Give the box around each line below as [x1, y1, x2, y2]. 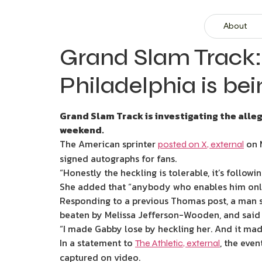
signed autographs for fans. [60, 151, 177, 166]
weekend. [60, 123, 104, 137]
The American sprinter [60, 137, 158, 151]
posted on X [158, 139, 207, 150]
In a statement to [60, 236, 135, 250]
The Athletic [135, 237, 183, 249]
